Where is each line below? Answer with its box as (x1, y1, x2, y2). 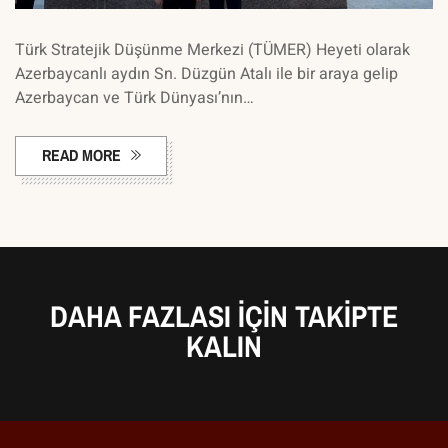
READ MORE (42, 143, 121, 166)
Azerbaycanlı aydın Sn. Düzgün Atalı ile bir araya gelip (15, 61, 398, 86)
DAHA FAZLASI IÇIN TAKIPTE (50, 295, 398, 336)
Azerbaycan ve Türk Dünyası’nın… (15, 85, 254, 110)
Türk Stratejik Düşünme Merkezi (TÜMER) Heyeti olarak (15, 37, 410, 62)
